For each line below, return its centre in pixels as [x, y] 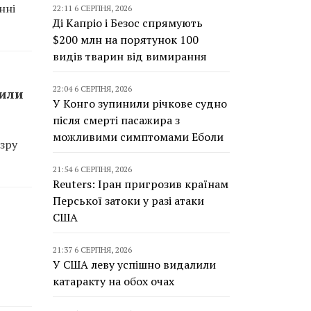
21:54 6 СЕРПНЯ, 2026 [92, 169]
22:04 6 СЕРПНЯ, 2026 [92, 89]
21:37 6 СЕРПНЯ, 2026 [92, 250]
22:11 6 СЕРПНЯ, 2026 [92, 8]
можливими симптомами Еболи [138, 137]
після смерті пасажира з [116, 120]
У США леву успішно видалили [134, 264]
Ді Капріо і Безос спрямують [128, 23]
